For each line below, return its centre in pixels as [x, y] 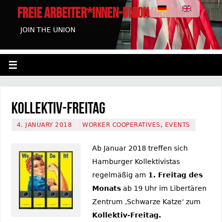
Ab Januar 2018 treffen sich [140, 148]
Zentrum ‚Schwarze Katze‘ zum [146, 201]
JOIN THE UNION [48, 30]
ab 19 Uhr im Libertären [164, 188]
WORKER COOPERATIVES [121, 125]
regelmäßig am [120, 175]
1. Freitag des [175, 175]
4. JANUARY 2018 [44, 125]
